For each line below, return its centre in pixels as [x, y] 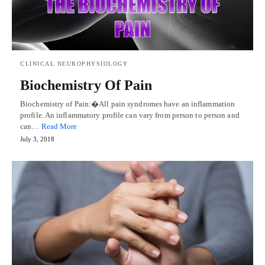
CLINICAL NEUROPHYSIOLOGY [74, 64]
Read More [59, 127]
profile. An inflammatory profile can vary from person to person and [130, 115]
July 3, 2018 [37, 139]
